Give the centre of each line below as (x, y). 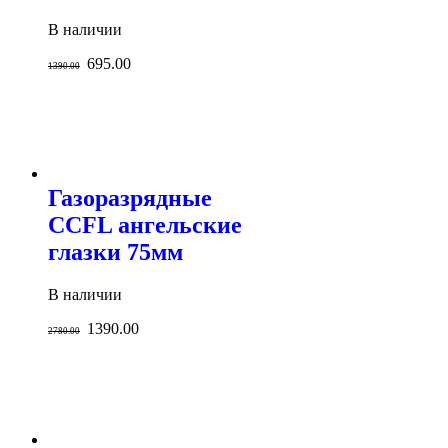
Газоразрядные (130, 198)
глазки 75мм (115, 252)
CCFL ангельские (145, 225)
